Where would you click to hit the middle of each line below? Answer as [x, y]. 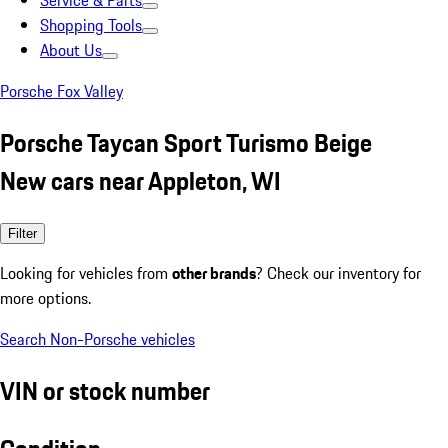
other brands [214, 272]
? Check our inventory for [338, 272]
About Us [71, 50]
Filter [22, 233]
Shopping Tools [91, 25]
